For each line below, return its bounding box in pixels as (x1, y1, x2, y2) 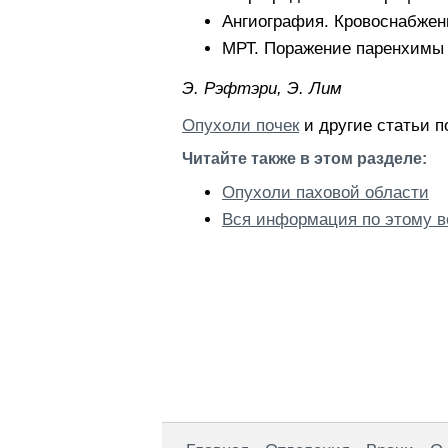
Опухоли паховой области (222, 183, 429, 202)
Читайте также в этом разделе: (182, 150, 427, 167)
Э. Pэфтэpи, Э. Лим (182, 79, 342, 98)
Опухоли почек (182, 116, 299, 135)
